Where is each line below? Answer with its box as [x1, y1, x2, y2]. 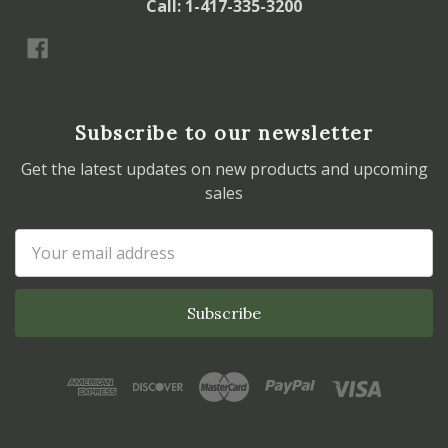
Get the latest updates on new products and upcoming [20, 158, 428, 181]
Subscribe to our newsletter [74, 121, 374, 146]
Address [15, 254, 75, 277]
